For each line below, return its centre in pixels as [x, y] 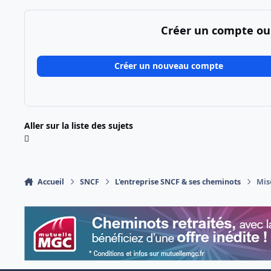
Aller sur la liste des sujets [79, 125]
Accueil [51, 181]
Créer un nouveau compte [168, 66]
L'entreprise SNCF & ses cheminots [178, 181]
